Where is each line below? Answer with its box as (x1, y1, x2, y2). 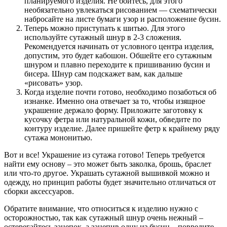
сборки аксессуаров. (4, 187, 74, 196)
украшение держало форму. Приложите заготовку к (24, 106, 203, 115)
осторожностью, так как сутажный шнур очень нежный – (4, 213, 203, 222)
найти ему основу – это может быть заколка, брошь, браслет (4, 160, 211, 169)
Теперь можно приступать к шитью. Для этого (24, 24, 185, 33)
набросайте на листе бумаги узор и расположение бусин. (24, 15, 221, 24)
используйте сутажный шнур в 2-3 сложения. (24, 33, 181, 42)
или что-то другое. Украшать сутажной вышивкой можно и (4, 169, 210, 178)
